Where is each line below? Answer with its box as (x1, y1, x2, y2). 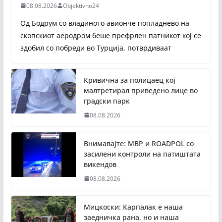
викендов (83, 159, 116, 169)
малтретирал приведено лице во (83, 85, 198, 95)
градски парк (83, 96, 130, 106)
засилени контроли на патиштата (83, 149, 201, 159)
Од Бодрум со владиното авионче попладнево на (20, 18, 189, 28)
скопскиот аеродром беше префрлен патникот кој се (20, 30, 201, 40)
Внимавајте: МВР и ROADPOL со (83, 138, 194, 148)
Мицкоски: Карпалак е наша (83, 202, 183, 212)
